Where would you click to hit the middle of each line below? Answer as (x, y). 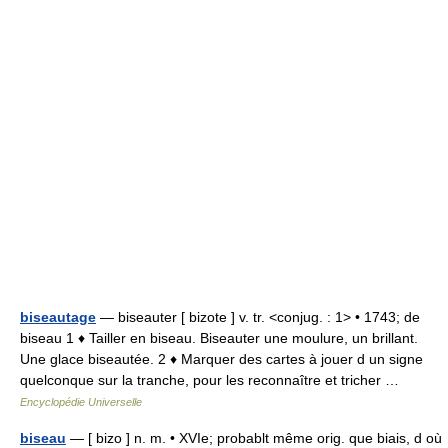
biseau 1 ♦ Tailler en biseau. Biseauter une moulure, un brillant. (219, 338)
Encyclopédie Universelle (81, 402)
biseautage (58, 317)
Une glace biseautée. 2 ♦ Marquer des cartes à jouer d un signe (221, 359)
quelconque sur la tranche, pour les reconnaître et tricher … (213, 380)
